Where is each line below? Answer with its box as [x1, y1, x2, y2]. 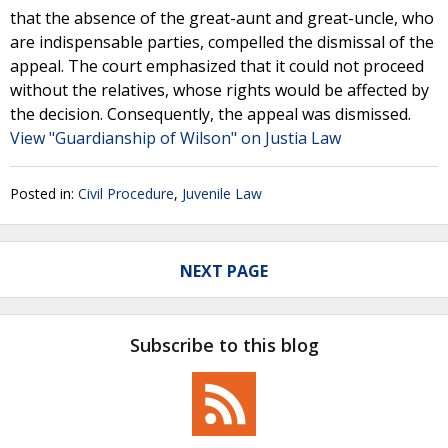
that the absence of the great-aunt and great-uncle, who [10, 7, 434, 29]
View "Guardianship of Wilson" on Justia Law [10, 127, 341, 149]
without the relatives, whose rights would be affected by [10, 79, 429, 101]
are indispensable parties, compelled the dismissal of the [10, 31, 434, 53]
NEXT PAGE [180, 260, 268, 282]
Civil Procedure [78, 184, 174, 203]
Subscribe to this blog [129, 332, 319, 357]
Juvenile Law [182, 184, 262, 203]
